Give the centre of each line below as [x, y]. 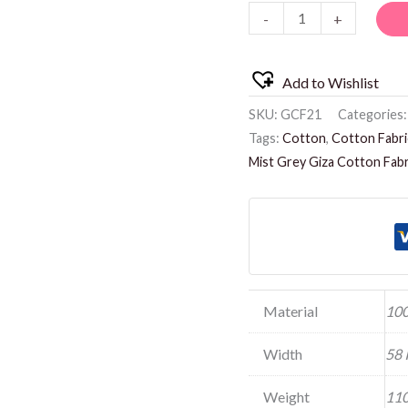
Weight [286, 396]
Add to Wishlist [330, 83]
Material [290, 311]
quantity [273, 22]
